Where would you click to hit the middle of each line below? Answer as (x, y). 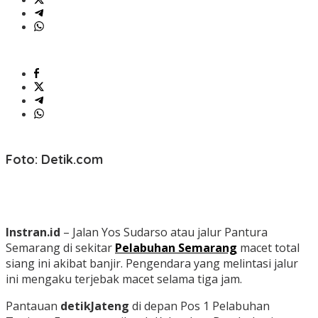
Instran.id (33, 232)
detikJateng (95, 306)
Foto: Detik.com (54, 160)
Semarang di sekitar (60, 247)
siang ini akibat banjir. (64, 263)
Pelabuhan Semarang (176, 247)
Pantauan (33, 306)
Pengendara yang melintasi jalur (210, 263)
